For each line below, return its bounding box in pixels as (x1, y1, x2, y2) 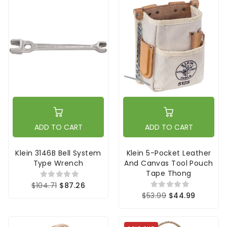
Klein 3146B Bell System (15, 147, 101, 158)
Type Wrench (33, 158, 84, 168)
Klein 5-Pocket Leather (126, 147, 211, 158)
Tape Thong (146, 168, 192, 178)
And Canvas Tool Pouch (124, 158, 213, 168)
